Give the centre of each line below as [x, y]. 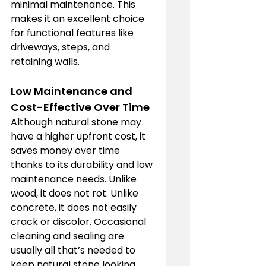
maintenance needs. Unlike [75, 179]
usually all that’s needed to [74, 250]
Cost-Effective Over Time [80, 107]
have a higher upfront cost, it [79, 136]
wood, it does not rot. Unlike [76, 193]
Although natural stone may [77, 122]
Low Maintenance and [73, 91]
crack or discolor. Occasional [80, 221]
